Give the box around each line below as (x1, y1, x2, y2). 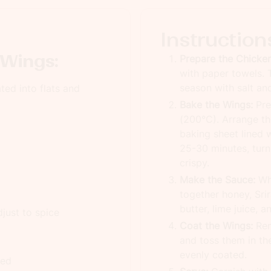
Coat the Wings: (180, 220, 253, 232)
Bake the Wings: (180, 99, 253, 111)
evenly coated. (180, 249, 247, 261)
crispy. (180, 157, 209, 169)
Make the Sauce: (180, 174, 255, 186)
